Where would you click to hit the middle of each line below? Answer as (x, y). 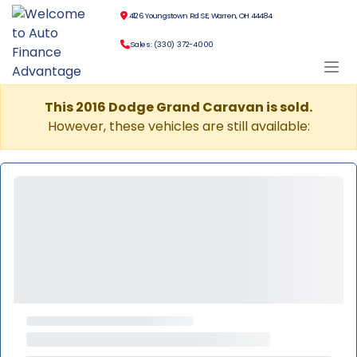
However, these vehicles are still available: (178, 126)
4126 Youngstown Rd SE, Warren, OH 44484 (200, 16)
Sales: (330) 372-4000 (172, 44)
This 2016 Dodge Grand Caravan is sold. (178, 107)
